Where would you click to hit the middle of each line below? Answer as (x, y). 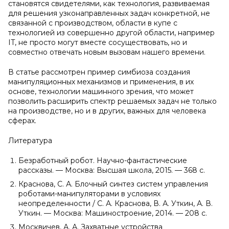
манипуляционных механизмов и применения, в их (101, 82)
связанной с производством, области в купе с (93, 23)
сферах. (22, 121)
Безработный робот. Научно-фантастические (103, 161)
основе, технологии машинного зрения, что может (101, 92)
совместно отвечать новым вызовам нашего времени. (107, 52)
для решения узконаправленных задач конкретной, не (109, 14)
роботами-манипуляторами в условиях (89, 194)
